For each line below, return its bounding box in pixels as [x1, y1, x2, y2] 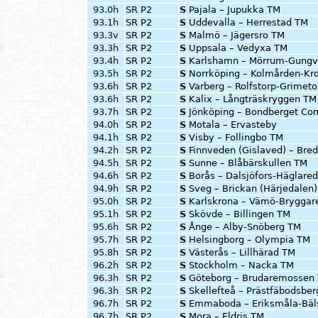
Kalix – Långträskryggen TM [189, 94, 317, 104]
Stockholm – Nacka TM [189, 260, 294, 270]
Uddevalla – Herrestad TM [189, 17, 308, 28]
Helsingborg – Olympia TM [189, 234, 310, 245]
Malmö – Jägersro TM [189, 30, 285, 40]
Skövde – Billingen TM [189, 209, 290, 219]
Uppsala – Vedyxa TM [189, 43, 287, 53]
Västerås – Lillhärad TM [189, 247, 295, 258]
